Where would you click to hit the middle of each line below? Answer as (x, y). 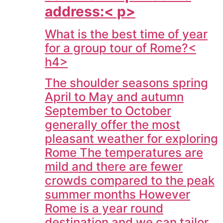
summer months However (117, 195)
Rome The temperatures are (124, 153)
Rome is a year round (104, 209)
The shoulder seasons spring (126, 83)
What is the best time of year (126, 34)
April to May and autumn (114, 97)
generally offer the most (112, 125)
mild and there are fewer (114, 167)
